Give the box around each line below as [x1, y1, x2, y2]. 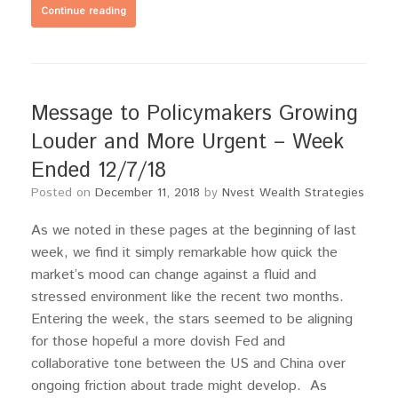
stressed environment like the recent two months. [31, 287, 348, 307]
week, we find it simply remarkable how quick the [31, 243, 338, 263]
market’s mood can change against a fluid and [31, 265, 316, 285]
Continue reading [41, 4, 126, 19]
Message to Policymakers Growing [31, 99, 358, 129]
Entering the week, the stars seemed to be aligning [31, 309, 353, 330]
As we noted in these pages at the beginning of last [31, 220, 356, 241]
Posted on [39, 184, 95, 202]
